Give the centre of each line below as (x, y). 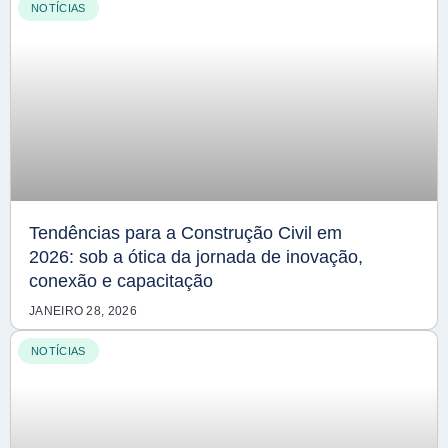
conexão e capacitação (123, 281)
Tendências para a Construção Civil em (185, 233)
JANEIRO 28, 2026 (83, 311)
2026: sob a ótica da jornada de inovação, (196, 257)
